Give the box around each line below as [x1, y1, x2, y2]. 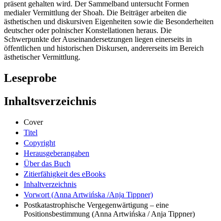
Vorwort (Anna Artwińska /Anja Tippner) [24, 190, 153, 199]
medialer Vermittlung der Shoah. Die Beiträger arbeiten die [4, 8, 186, 17]
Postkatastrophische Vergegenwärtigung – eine [24, 200, 169, 209]
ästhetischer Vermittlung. [4, 53, 80, 62]
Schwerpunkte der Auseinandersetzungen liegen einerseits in [4, 35, 192, 44]
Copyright [24, 138, 55, 147]
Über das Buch [24, 159, 71, 168]
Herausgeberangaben [24, 148, 89, 157]
